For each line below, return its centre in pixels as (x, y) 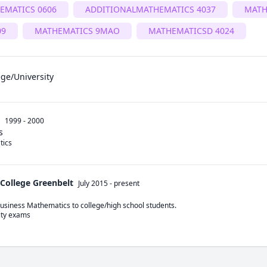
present (127, 183)
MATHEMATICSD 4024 (191, 31)
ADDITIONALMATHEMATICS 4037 (150, 9)
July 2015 (93, 183)
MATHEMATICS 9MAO (77, 31)
